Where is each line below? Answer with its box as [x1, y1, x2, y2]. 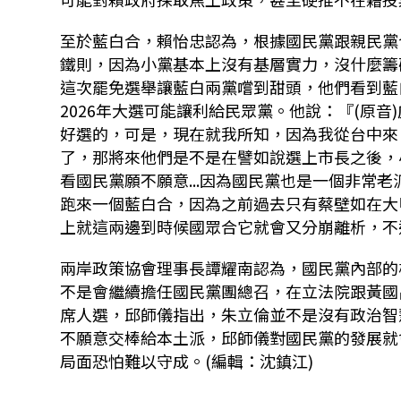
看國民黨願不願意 [60, 167, 190, 192]
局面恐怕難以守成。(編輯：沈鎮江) [60, 348, 314, 372]
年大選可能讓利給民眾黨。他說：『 [96, 98, 354, 122]
